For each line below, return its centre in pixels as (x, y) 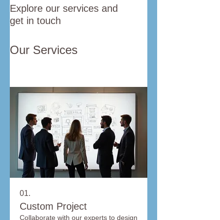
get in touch (35, 21)
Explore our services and (64, 8)
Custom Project (53, 206)
